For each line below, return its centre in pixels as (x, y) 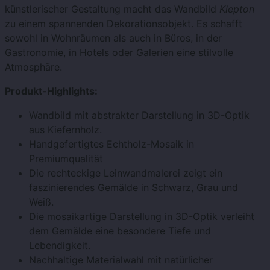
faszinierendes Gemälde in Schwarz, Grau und (133, 188)
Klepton (237, 9)
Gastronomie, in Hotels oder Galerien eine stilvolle (119, 53)
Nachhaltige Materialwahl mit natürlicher (121, 260)
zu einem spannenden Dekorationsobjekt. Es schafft (124, 24)
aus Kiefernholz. (65, 130)
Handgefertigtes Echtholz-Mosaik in (111, 144)
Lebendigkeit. (60, 246)
